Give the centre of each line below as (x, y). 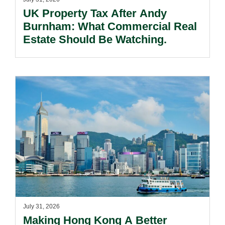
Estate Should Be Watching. (95, 39)
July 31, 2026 (41, 206)
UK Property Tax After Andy (95, 13)
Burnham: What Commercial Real (110, 26)
